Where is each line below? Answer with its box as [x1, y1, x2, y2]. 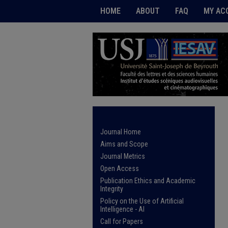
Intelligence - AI [100, 205, 145, 213]
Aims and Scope [100, 140, 148, 148]
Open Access [100, 164, 139, 173]
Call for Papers [100, 217, 143, 225]
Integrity [100, 185, 123, 193]
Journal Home [100, 128, 141, 136]
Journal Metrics [100, 152, 145, 160]
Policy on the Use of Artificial [100, 197, 184, 205]
